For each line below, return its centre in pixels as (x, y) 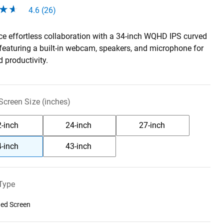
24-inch (79, 125)
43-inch (79, 146)
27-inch (152, 125)
